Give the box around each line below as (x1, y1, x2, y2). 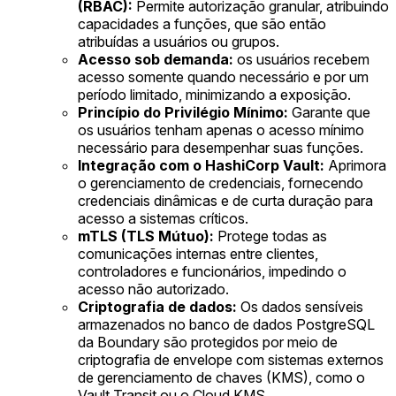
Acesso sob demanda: (78, 50, 233, 69)
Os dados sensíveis (237, 298, 363, 316)
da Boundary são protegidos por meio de (78, 333, 338, 352)
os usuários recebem (233, 50, 369, 69)
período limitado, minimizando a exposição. (78, 86, 351, 104)
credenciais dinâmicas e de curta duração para (78, 192, 373, 210)
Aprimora (324, 156, 386, 175)
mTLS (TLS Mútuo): (78, 227, 214, 246)
